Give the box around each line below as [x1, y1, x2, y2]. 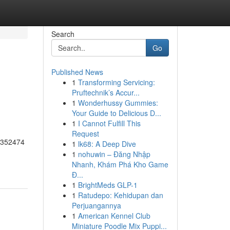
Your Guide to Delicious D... [71, 108, 161, 118]
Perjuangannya [71, 200, 121, 210]
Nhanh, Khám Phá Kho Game [71, 159, 168, 169]
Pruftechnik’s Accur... [71, 87, 140, 98]
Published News [51, 67, 103, 77]
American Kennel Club [78, 210, 150, 221]
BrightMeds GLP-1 [78, 180, 138, 190]
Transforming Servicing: [78, 77, 155, 87]
